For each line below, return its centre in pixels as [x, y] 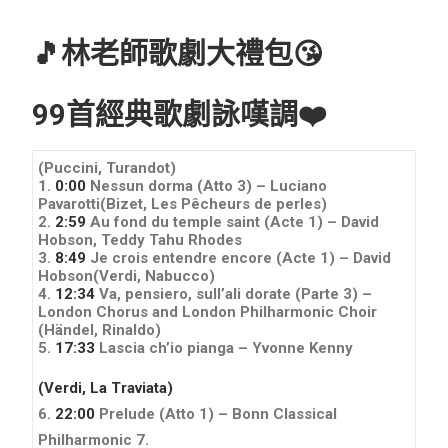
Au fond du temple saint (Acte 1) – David [232, 221]
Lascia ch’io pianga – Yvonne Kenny [224, 347]
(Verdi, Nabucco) [154, 275]
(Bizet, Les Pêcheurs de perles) [213, 203]
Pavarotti [69, 203]
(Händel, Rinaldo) [99, 329]
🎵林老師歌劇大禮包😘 [177, 53]
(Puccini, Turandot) [107, 167]
